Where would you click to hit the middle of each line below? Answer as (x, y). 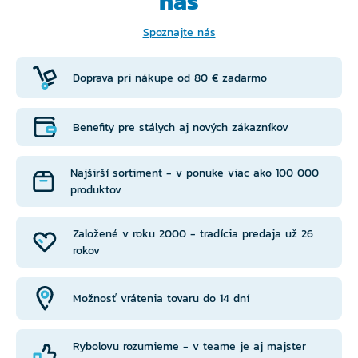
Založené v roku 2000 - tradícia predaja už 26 (193, 234)
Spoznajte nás (179, 33)
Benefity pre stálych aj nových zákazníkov (181, 127)
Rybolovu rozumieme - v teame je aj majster (189, 347)
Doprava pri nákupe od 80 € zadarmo (170, 78)
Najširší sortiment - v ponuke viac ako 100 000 (195, 173)
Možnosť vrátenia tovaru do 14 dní (161, 299)
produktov (96, 190)
